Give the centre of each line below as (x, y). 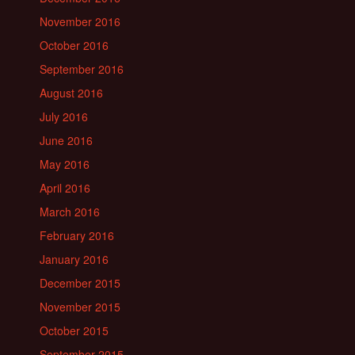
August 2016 (71, 93)
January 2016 (74, 259)
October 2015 (74, 330)
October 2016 (74, 45)
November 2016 (80, 21)
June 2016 (66, 140)
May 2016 (65, 164)
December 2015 (80, 283)
